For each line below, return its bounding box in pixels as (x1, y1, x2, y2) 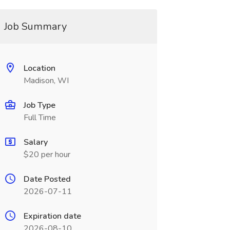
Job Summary (4, 20, 67, 33)
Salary (23, 137, 48, 148)
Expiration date (23, 210, 81, 222)
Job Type (23, 100, 55, 111)
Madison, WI (23, 75, 69, 86)
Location (23, 63, 55, 74)
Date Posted (23, 174, 71, 185)
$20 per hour (23, 149, 70, 160)
